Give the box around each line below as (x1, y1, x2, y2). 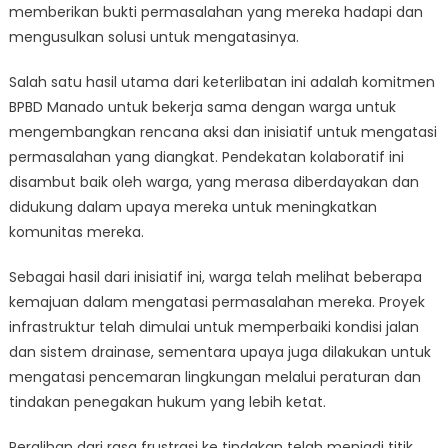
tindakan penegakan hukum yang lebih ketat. (8, 392, 326, 412)
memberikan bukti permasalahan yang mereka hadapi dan (8, 2, 423, 22)
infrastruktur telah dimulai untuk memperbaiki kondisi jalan (8, 317, 419, 337)
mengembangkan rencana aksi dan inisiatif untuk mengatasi (8, 122, 437, 142)
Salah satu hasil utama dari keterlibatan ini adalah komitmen (8, 72, 435, 92)
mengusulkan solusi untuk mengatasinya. (8, 27, 299, 47)
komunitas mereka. (8, 222, 144, 242)
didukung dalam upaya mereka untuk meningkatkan (8, 197, 377, 217)
